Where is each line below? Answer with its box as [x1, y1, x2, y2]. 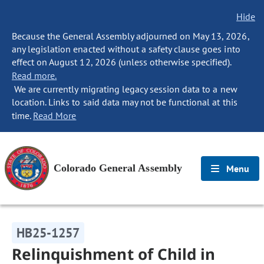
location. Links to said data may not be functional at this [12, 96, 237, 108]
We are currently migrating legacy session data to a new [12, 83, 237, 95]
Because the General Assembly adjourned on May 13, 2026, [12, 30, 249, 42]
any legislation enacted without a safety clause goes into [12, 43, 240, 55]
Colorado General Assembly [54, 162, 182, 174]
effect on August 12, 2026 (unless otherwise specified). [12, 56, 232, 68]
